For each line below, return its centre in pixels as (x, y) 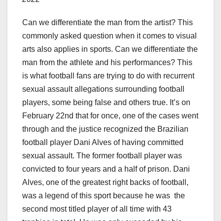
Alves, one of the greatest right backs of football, (105, 183)
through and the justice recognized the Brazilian (105, 129)
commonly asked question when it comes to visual (110, 36)
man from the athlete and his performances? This (107, 63)
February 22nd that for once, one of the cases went (110, 116)
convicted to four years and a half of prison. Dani (106, 169)
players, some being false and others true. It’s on (106, 103)
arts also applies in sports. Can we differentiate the (110, 49)
